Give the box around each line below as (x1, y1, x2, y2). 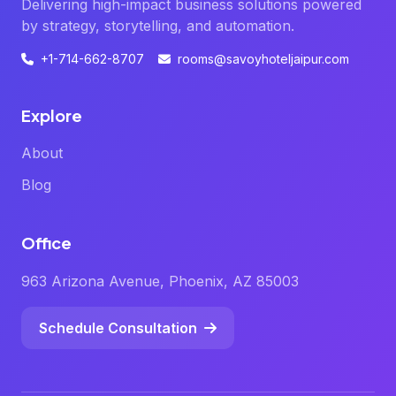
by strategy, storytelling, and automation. (21, 17, 294, 35)
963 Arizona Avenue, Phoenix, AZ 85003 (21, 272, 299, 291)
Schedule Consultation (39, 319, 197, 338)
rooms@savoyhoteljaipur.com (178, 51, 349, 67)
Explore (21, 105, 82, 126)
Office (21, 232, 72, 254)
